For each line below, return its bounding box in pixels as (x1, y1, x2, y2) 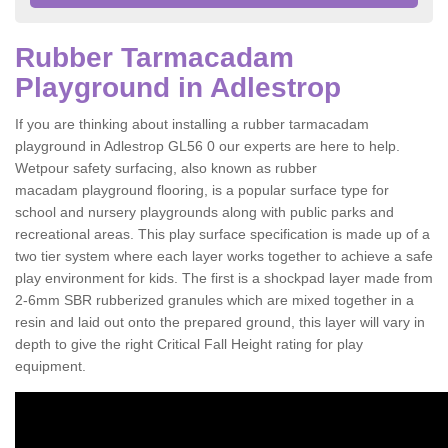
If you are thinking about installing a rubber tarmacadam (15, 116, 369, 132)
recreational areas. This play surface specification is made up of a (15, 226, 430, 242)
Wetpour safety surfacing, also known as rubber (15, 160, 317, 176)
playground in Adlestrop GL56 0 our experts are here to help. (15, 138, 400, 154)
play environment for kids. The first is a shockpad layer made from (15, 270, 433, 286)
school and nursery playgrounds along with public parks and (15, 204, 394, 220)
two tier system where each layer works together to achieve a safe (15, 248, 433, 264)
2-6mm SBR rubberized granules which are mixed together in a (15, 292, 414, 308)
